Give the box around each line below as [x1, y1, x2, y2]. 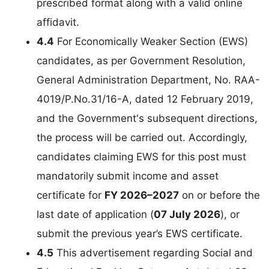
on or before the [179, 189, 260, 202]
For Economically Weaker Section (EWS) [54, 35, 248, 48]
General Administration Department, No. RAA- [37, 74, 260, 86]
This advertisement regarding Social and [53, 247, 253, 259]
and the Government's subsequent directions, [37, 112, 258, 125]
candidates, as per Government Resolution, [37, 55, 246, 67]
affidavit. [37, 16, 79, 29]
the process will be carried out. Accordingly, [37, 131, 247, 144]
